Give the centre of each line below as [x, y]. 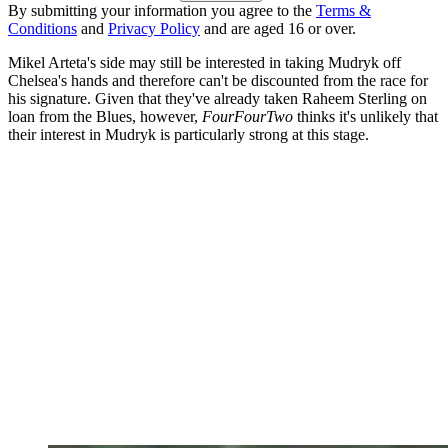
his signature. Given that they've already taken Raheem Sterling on [217, 99]
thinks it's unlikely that [365, 117]
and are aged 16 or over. [278, 29]
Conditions [42, 29]
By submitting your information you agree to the [162, 11]
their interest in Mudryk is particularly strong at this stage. [190, 135]
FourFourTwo [247, 117]
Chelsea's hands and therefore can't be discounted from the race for [218, 81]
